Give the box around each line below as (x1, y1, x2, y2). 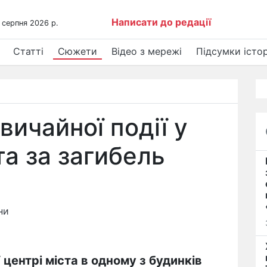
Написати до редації (111, 16, 212, 28)
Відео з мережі (111, 45, 182, 57)
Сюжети (58, 45, 97, 57)
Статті (13, 45, 44, 57)
